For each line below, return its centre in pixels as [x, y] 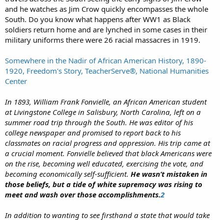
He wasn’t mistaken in [169, 174]
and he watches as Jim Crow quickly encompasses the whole [107, 9]
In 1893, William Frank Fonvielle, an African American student [106, 101]
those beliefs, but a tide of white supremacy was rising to [104, 184]
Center [16, 81]
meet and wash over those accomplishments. [83, 194]
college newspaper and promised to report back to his [93, 132]
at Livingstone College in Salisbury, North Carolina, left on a [103, 112]
